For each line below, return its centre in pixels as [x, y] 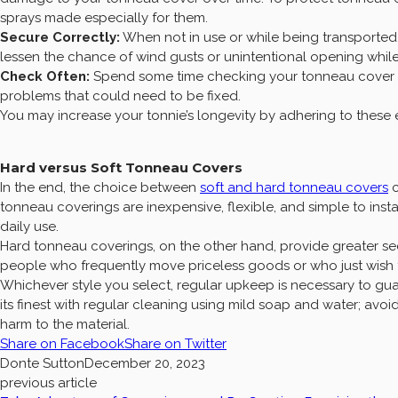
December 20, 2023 [145, 364]
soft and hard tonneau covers [294, 188]
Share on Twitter [175, 344]
